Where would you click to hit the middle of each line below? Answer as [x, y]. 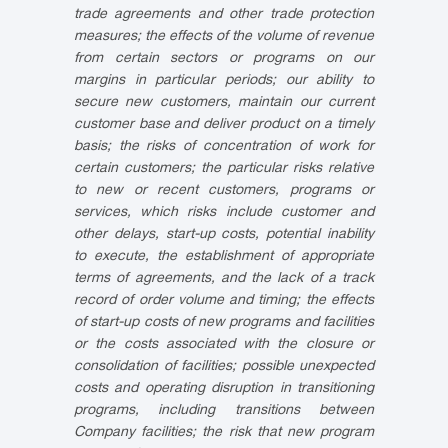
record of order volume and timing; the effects [224, 301]
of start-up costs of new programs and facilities [224, 323]
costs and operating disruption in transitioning [224, 389]
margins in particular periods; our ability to [224, 81]
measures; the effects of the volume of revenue [224, 37]
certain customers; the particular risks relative [224, 169]
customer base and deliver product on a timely [224, 125]
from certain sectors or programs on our [224, 59]
